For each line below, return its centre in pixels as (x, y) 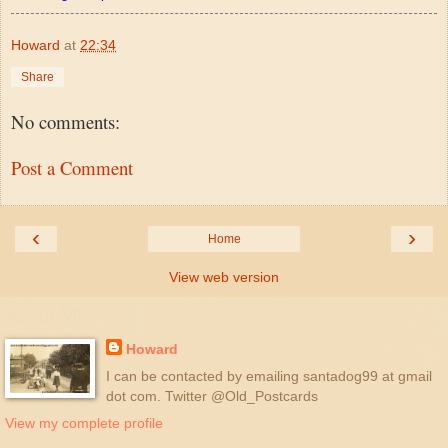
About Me (46, 315)
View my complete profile (84, 422)
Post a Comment (72, 168)
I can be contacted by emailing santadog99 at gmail (268, 375)
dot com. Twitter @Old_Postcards (211, 395)
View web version (224, 276)
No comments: (65, 121)
